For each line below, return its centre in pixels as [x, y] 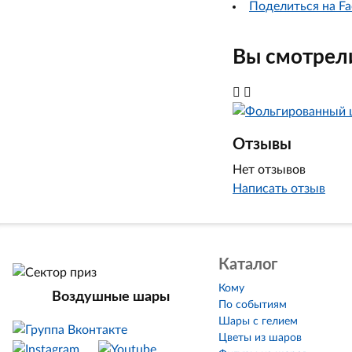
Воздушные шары [111, 297]
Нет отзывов [269, 170]
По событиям [253, 305]
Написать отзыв [279, 189]
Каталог [248, 265]
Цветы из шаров [260, 338]
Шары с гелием [258, 321]
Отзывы [262, 145]
